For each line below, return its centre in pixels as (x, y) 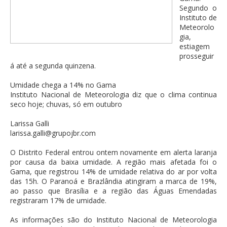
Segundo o (198, 8)
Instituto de (198, 18)
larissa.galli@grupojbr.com (53, 133)
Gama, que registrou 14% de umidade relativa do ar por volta (113, 172)
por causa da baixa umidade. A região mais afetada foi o (113, 162)
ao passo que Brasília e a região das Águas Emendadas (113, 191)
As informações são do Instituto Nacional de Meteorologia (113, 220)
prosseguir (197, 56)
